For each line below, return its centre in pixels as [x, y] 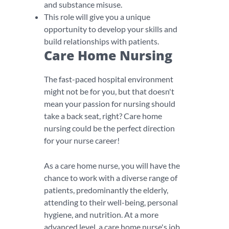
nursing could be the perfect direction [109, 128]
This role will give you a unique [97, 17]
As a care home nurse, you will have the [112, 165]
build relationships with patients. [101, 41]
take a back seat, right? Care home [103, 116]
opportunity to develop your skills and [111, 29]
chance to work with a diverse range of [111, 178]
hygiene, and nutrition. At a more [101, 214]
